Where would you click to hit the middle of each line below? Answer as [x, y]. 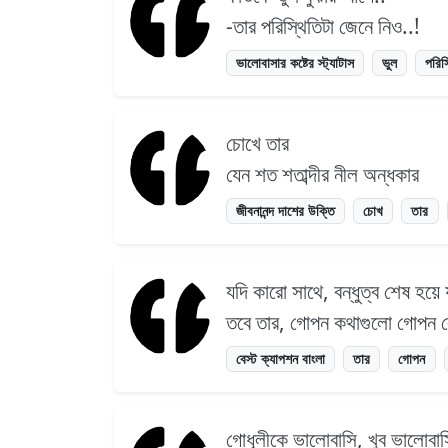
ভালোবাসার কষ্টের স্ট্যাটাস [295, 62]
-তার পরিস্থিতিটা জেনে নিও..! [323, 25]
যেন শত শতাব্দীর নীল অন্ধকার [322, 173]
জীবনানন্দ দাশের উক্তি [286, 210]
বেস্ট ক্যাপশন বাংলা [281, 358]
